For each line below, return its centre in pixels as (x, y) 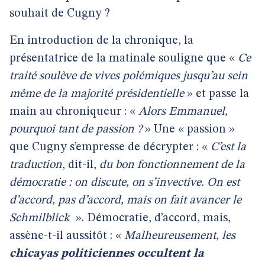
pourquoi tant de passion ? (76, 130)
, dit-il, (81, 165)
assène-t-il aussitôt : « (67, 236)
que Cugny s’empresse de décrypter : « (110, 147)
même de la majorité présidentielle (97, 94)
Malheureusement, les (180, 236)
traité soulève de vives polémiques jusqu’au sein (129, 76)
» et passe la (216, 94)
